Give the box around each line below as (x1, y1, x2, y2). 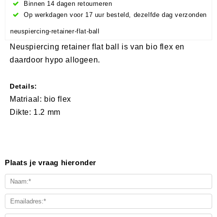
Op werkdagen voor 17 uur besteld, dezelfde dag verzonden (21, 11, 207, 18)
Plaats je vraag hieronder (5, 158, 96, 167)
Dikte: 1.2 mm (10, 108, 61, 116)
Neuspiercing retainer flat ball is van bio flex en (10, 42, 185, 51)
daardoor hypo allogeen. (10, 55, 103, 64)
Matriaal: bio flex (10, 94, 71, 103)
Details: (10, 82, 37, 90)
